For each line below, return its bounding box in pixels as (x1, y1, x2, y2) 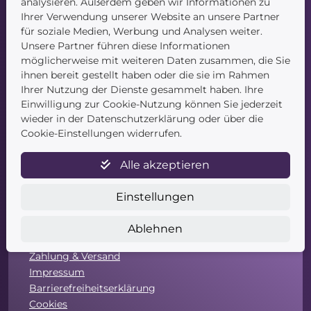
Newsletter (29, 170, 82, 183)
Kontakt (29, 33, 68, 46)
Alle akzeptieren (120, 158, 210, 171)
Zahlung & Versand (29, 250, 120, 263)
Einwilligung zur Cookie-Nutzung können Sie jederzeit (20, 97, 283, 110)
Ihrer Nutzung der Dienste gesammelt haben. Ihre (20, 83, 263, 96)
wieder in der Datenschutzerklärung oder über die (20, 112, 263, 125)
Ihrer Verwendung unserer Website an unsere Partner (20, 10, 280, 23)
